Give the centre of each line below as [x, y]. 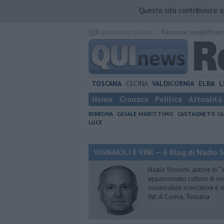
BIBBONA [101, 114]
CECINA [137, 83]
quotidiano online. [126, 32]
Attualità [205, 99]
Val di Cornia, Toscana [179, 197]
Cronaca [134, 99]
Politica [168, 99]
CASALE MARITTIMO [145, 114]
